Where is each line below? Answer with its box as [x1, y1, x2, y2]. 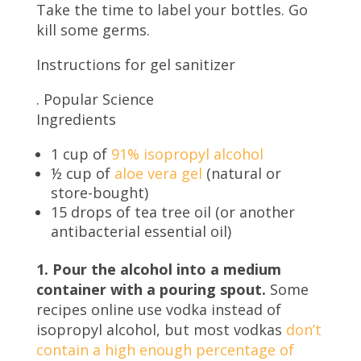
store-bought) [50, 182, 148, 202]
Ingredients [35, 109, 116, 129]
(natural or [201, 163, 281, 183]
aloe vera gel [114, 163, 202, 183]
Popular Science [39, 89, 154, 109]
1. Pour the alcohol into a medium [35, 259, 281, 279]
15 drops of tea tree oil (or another [50, 201, 295, 222]
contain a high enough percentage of [35, 339, 294, 359]
